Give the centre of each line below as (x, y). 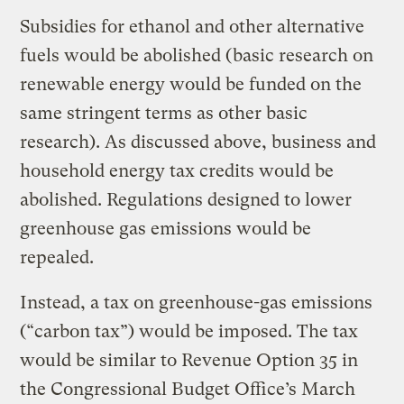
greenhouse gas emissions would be (166, 228)
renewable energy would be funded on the (191, 84)
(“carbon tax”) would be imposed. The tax (189, 331)
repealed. (57, 257)
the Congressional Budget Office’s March (188, 389)
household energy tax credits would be (177, 170)
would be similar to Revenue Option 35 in (189, 360)
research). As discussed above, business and (198, 142)
